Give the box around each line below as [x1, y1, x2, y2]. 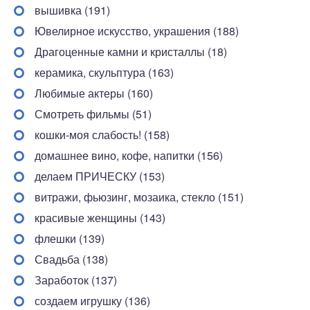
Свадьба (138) [35, 251, 108, 267]
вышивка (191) [35, 2, 110, 18]
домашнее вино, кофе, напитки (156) [35, 147, 223, 163]
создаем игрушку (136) [35, 293, 150, 309]
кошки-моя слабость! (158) [35, 127, 170, 143]
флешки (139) [35, 230, 104, 246]
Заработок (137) [35, 272, 117, 288]
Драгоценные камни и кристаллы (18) [35, 44, 227, 60]
